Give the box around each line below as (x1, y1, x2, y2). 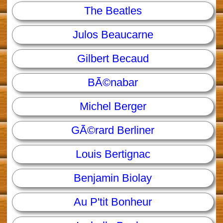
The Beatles (84, 4, 142, 17)
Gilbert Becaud (77, 52, 149, 65)
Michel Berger (79, 100, 146, 113)
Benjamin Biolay (74, 172, 152, 185)
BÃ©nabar (88, 76, 138, 89)
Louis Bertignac (75, 148, 150, 161)
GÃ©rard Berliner (71, 124, 155, 137)
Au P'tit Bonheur (74, 196, 152, 209)
